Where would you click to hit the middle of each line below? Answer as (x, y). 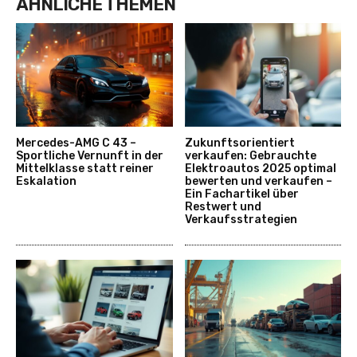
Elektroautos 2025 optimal (260, 168)
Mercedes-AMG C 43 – (76, 143)
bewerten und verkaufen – (258, 181)
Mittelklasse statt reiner (85, 168)
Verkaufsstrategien (241, 219)
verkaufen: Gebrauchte (250, 155)
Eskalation (46, 181)
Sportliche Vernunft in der (90, 155)
